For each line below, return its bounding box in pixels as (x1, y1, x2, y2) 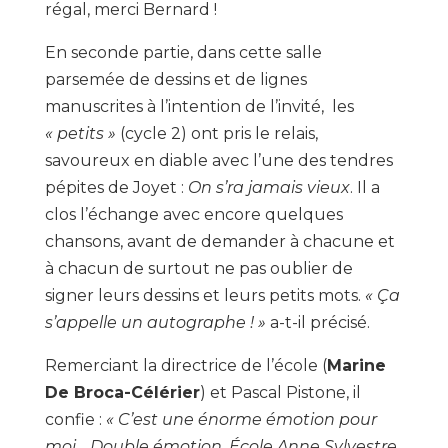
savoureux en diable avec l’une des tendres (44, 150, 393, 170)
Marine (326, 355, 386, 375)
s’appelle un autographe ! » (44, 312, 266, 332)
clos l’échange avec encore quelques (44, 204, 343, 224)
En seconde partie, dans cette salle (44, 42, 322, 62)
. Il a (349, 177, 380, 197)
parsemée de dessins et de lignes (44, 69, 307, 89)
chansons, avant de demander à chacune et (44, 231, 395, 251)
